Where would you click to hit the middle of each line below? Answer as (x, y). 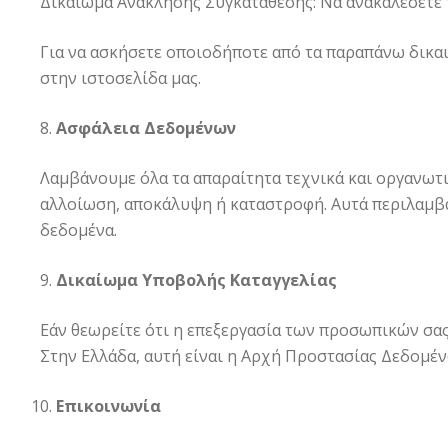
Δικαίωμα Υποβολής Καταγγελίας (196, 280)
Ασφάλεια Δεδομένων (146, 128)
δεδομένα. (78, 230)
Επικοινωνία (108, 406)
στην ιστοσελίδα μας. (120, 78)
